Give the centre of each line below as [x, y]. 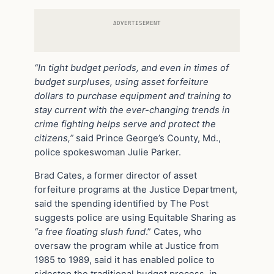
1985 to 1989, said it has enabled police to [124, 260]
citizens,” [54, 139]
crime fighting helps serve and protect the [125, 124]
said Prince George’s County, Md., [147, 139]
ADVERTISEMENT [137, 23]
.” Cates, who [174, 231]
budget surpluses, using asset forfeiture [121, 82]
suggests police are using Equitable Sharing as [135, 217]
